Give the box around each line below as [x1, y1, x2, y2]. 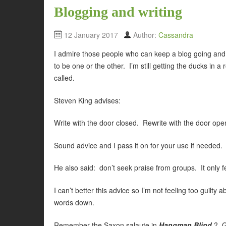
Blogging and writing [54, 4, 182, 20]
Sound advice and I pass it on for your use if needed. [54, 140, 222, 150]
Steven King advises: [54, 95, 121, 105]
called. [54, 73, 75, 83]
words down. [54, 197, 94, 207]
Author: [133, 30, 158, 40]
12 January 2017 [64, 30, 118, 40]
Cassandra [158, 30, 193, 40]
